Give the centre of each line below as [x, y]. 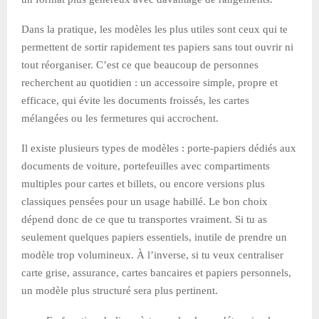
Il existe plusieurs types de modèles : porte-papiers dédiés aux [159, 148]
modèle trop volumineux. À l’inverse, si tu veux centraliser [152, 255]
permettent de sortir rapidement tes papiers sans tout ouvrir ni [157, 47]
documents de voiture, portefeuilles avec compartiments [146, 166]
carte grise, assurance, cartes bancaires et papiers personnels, [156, 272]
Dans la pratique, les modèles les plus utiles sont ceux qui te [155, 29]
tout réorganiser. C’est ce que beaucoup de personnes [140, 64]
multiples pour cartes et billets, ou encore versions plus [143, 183]
